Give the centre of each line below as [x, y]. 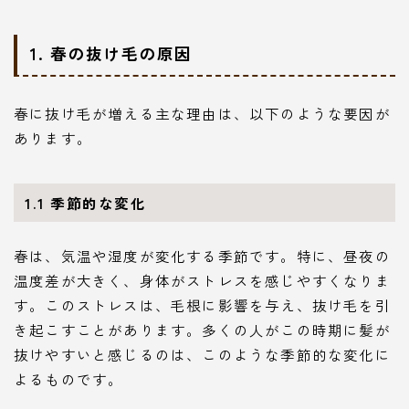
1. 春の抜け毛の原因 [111, 53]
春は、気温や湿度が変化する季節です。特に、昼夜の [202, 255]
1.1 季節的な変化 [86, 203]
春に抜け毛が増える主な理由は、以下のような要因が [202, 114]
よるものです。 [69, 378]
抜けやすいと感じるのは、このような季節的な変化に [202, 354]
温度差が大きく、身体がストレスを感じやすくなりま [202, 280]
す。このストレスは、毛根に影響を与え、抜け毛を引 [202, 304]
